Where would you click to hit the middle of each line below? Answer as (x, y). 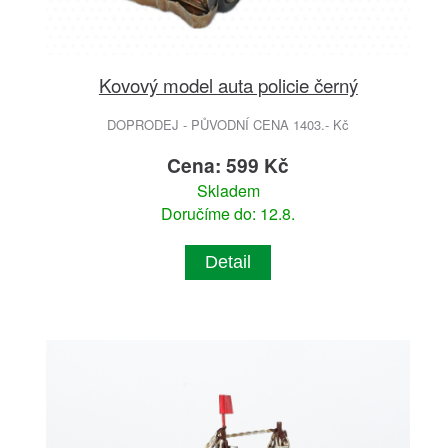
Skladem (228, 190)
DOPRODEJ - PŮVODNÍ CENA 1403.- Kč (228, 124)
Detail (228, 261)
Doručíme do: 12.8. (228, 213)
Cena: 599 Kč (228, 164)
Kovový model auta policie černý (228, 84)
